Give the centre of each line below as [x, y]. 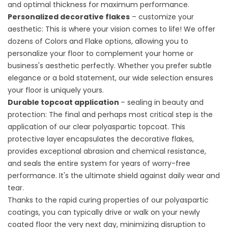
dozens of [25, 41]
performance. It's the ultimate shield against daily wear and [114, 176]
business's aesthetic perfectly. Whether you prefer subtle [110, 66]
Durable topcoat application [64, 102]
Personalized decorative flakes [69, 17]
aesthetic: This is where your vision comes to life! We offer [111, 29]
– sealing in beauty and [162, 102]
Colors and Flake [73, 41]
